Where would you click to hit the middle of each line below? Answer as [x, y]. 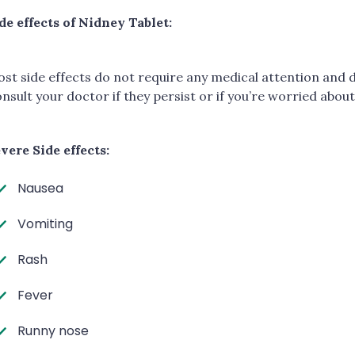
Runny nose [53, 330]
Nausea [40, 188]
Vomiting [45, 223]
